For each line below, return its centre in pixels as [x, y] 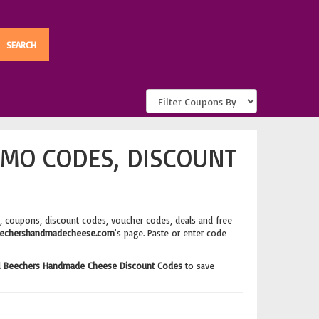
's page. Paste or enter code [170, 233]
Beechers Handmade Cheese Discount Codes [93, 266]
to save [198, 266]
